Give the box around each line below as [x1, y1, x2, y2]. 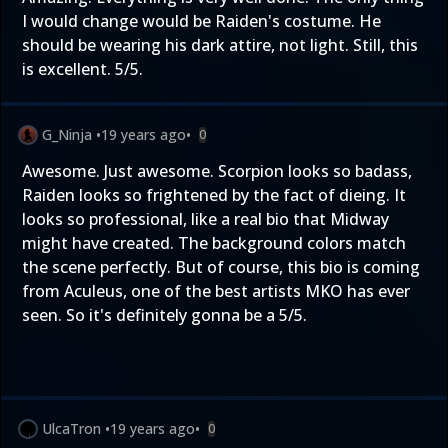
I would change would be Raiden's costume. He [22, 10, 381, 32]
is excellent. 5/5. [22, 58, 143, 80]
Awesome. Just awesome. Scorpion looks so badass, [22, 160, 412, 182]
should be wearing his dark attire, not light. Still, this [22, 34, 418, 56]
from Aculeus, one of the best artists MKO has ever [22, 280, 410, 302]
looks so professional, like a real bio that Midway [22, 208, 389, 230]
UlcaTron [42, 419, 101, 438]
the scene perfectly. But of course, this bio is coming [22, 256, 420, 278]
